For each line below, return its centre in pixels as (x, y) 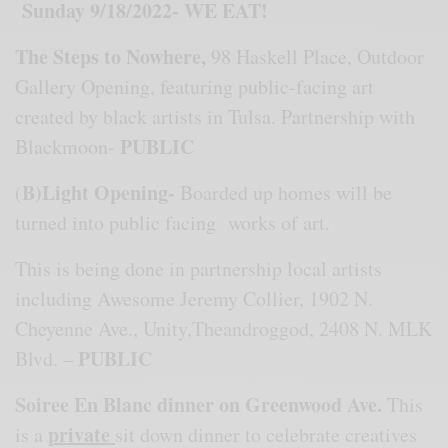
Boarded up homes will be (284, 192)
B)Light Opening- (99, 192)
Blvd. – (47, 358)
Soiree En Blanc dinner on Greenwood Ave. (199, 404)
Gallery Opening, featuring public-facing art (195, 86)
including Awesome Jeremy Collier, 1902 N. (194, 298)
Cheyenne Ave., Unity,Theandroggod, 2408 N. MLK (224, 328)
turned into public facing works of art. (173, 222)
